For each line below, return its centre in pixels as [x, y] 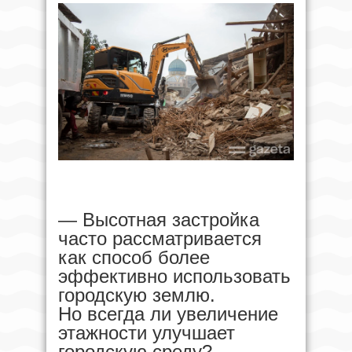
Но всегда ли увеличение [168, 313]
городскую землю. [137, 295]
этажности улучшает [147, 332]
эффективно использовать [174, 276]
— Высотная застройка [159, 219]
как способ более [134, 257]
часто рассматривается [160, 238]
